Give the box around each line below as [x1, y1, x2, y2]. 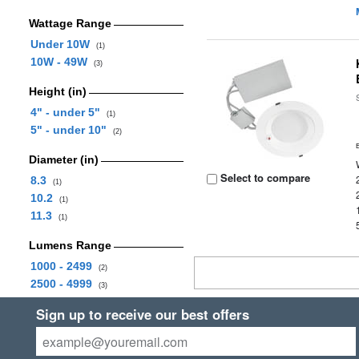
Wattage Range [28, 17, 111, 30]
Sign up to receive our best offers [35, 305, 249, 324]
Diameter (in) [28, 153, 99, 166]
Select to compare [217, 170, 311, 185]
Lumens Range [28, 239, 111, 252]
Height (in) [28, 85, 87, 98]
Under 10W [30, 38, 96, 50]
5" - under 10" [30, 123, 113, 136]
